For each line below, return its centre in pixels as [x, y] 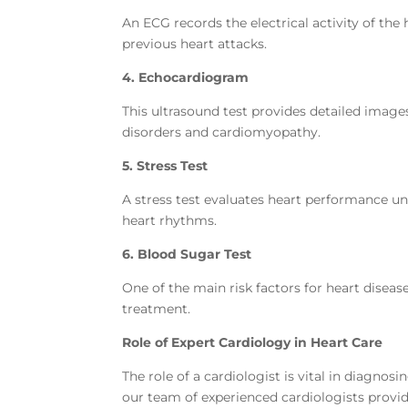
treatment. [157, 309]
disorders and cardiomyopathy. [222, 133]
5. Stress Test [165, 166]
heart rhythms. [170, 221]
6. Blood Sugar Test [187, 255]
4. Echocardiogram [186, 78]
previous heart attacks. [195, 44]
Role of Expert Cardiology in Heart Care [253, 343]
